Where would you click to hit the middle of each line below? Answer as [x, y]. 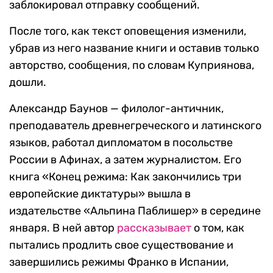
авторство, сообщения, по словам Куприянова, [132, 66]
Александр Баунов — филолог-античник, [116, 109]
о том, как [218, 228]
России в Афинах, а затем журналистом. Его [125, 160]
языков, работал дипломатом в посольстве [121, 143]
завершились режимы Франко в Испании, [119, 262]
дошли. [28, 83]
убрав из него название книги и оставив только [134, 48]
